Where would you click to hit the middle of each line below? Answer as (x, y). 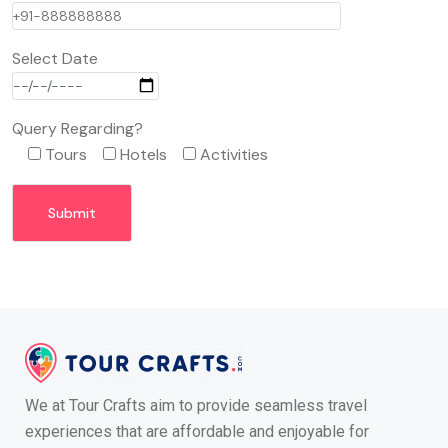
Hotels (143, 154)
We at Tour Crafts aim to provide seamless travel (196, 405)
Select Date (55, 58)
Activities (234, 154)
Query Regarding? (77, 128)
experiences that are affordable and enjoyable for (197, 431)
